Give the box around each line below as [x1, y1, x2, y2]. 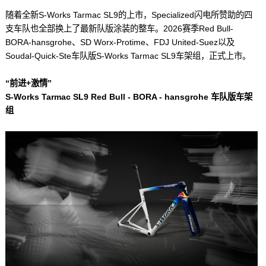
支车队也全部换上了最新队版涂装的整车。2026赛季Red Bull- [5, 23, 233, 33]
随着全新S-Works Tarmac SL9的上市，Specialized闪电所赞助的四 [5, 9, 252, 20]
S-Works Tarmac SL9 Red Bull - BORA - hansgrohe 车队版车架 [5, 91, 252, 102]
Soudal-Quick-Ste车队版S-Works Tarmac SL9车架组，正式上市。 [5, 50, 251, 61]
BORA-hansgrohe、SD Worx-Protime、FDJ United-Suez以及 [5, 37, 235, 47]
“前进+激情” [5, 78, 52, 88]
